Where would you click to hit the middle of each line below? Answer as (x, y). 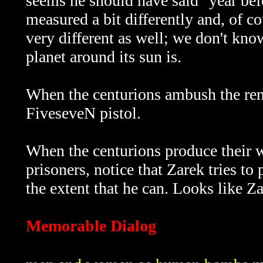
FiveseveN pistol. (83, 113)
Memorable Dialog (91, 226)
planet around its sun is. (104, 57)
